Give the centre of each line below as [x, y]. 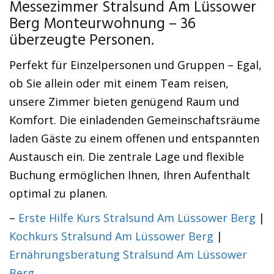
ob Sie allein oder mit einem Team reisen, [119, 83]
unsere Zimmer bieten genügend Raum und [124, 102]
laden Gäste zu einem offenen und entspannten [134, 138]
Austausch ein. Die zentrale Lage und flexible [127, 157]
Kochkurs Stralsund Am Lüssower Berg [111, 236]
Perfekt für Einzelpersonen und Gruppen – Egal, [135, 65]
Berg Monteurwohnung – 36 [102, 24]
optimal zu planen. [58, 193]
